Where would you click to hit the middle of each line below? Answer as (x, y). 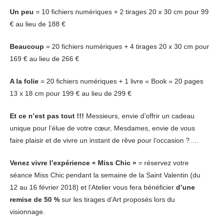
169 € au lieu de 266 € (44, 59)
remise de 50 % (35, 199)
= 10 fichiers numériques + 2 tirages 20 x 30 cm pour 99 (121, 12)
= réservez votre (163, 163)
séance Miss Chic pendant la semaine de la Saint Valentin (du (105, 175)
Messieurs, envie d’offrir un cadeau (139, 116)
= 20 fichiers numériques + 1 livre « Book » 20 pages (121, 81)
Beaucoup (27, 46)
